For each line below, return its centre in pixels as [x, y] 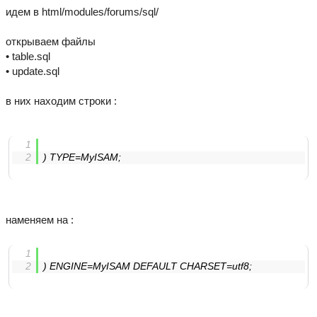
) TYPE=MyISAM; [82, 157]
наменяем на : [40, 220]
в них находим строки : [61, 101]
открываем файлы [51, 41]
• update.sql [33, 71]
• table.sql [28, 56]
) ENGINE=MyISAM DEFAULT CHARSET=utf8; [147, 266]
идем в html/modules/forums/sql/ [82, 12]
